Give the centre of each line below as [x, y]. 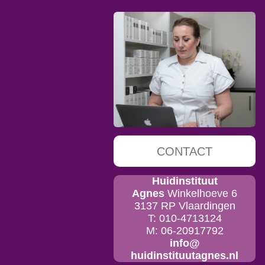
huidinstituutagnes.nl [185, 255]
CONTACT [185, 151]
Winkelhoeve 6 [202, 193]
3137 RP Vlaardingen [185, 206]
